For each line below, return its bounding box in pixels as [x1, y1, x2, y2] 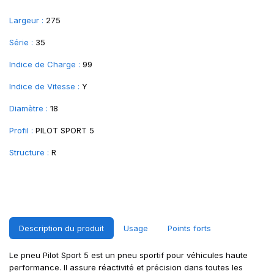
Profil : [9, 125, 33, 135]
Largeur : [9, 15, 43, 25]
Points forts [168, 223, 211, 233]
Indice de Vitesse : [9, 81, 80, 91]
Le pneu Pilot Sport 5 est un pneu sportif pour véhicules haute [9, 250, 248, 260]
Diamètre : [9, 103, 48, 113]
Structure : [9, 147, 49, 157]
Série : [9, 37, 33, 47]
